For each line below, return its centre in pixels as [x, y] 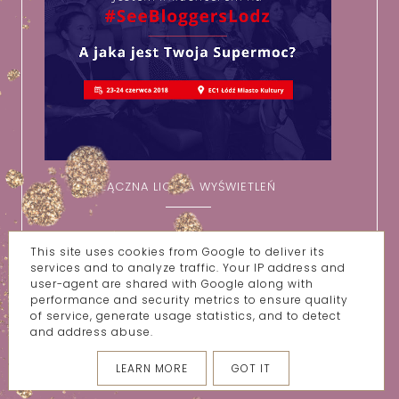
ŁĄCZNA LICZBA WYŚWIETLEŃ [188, 187]
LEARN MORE [152, 368]
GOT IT [251, 368]
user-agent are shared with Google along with [172, 283]
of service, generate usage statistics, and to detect [186, 315]
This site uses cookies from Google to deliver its [178, 251]
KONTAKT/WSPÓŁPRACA [162, 379]
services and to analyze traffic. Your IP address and [188, 267]
